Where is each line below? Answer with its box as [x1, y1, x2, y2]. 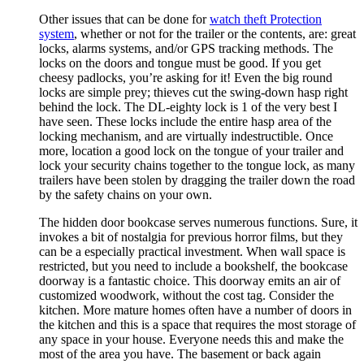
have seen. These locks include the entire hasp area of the [39, 114, 331, 128]
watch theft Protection [210, 11, 322, 26]
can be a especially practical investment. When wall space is [39, 244, 345, 258]
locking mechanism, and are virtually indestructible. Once [39, 128, 333, 143]
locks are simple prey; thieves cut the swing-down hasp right [39, 84, 348, 99]
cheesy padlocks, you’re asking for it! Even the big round [39, 70, 332, 84]
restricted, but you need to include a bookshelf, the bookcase [39, 258, 348, 273]
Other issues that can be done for [39, 11, 210, 26]
